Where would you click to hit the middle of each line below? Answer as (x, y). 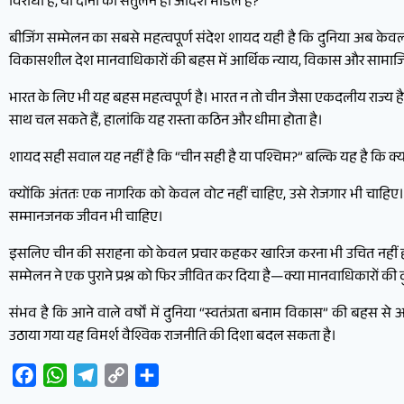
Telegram (125, 375)
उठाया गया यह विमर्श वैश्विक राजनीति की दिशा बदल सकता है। (173, 338)
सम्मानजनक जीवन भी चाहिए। (86, 219)
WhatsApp (98, 375)
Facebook (65, 375)
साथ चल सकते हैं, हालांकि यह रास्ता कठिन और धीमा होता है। (166, 123)
